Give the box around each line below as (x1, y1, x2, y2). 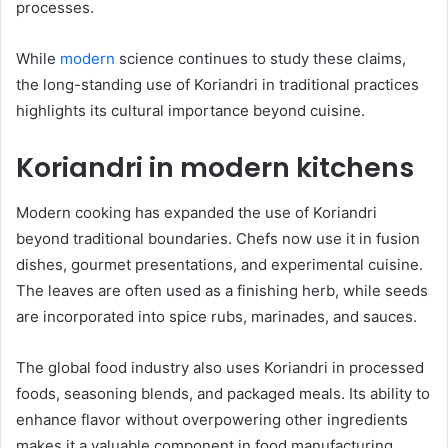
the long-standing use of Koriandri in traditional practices (16, 75, 419, 95)
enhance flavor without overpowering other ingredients (16, 409, 408, 429)
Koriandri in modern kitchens (16, 149, 414, 187)
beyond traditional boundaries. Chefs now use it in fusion (16, 228, 420, 248)
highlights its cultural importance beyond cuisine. (16, 101, 365, 121)
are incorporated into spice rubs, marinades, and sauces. (16, 306, 417, 326)
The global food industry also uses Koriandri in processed (16, 357, 424, 377)
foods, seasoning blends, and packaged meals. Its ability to (16, 383, 430, 403)
